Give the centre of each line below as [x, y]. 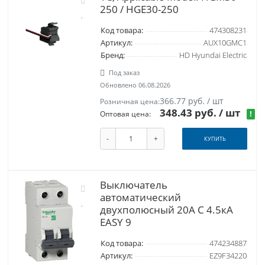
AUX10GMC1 [225, 43]
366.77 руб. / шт [192, 101]
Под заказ [125, 73]
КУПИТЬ [215, 139]
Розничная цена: [130, 102]
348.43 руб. [190, 113]
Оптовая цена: [125, 114]
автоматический [140, 197]
